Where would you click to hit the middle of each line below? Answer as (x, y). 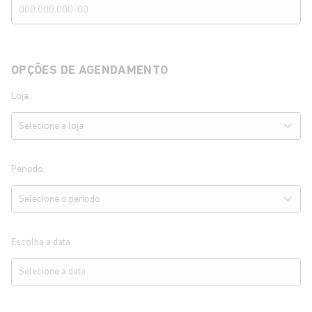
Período (27, 170)
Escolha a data (41, 243)
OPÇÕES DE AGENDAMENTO (90, 71)
